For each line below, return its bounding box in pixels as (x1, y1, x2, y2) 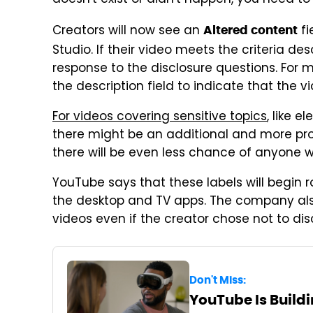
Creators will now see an (52, 22, 203, 41)
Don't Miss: (189, 272, 246, 286)
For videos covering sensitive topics (52, 108, 267, 127)
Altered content (203, 22, 298, 38)
